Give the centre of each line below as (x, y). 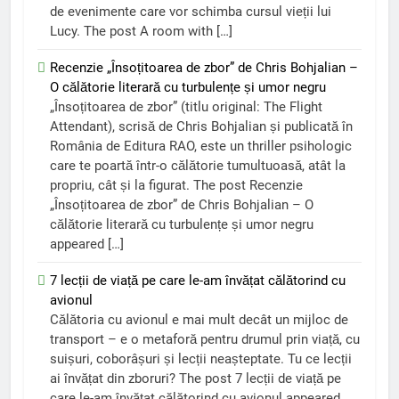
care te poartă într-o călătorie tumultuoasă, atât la (198, 165)
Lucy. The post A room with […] (141, 31)
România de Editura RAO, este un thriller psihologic (201, 146)
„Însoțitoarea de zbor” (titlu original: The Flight (186, 106)
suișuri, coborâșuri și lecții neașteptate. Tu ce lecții (201, 358)
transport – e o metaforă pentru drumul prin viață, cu (205, 339)
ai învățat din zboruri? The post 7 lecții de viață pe (195, 378)
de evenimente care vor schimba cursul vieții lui (191, 11)
